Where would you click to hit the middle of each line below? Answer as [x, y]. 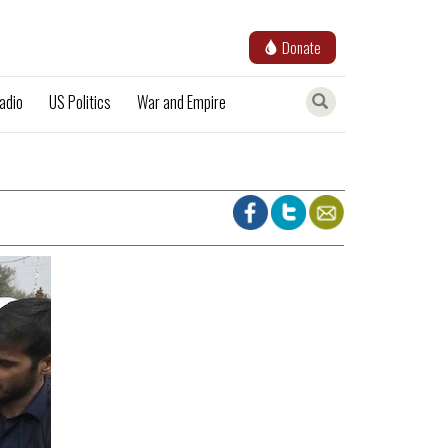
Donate [301, 47]
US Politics [80, 102]
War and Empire [181, 102]
